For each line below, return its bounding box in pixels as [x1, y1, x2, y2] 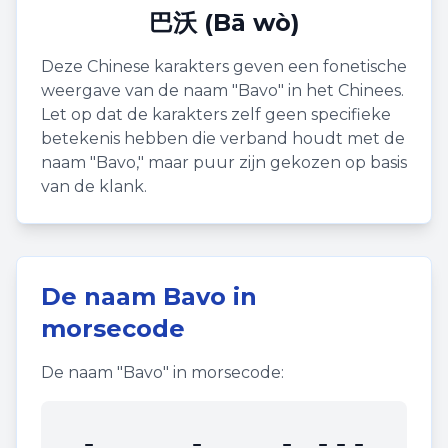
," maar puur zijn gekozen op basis [136, 153, 407, 172]
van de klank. [41, 177, 147, 196]
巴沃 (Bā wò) [148, 8, 300, 37]
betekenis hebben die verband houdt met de [41, 129, 405, 148]
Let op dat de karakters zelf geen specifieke [41, 105, 391, 124]
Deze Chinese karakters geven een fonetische [41, 57, 407, 76]
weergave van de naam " [41, 81, 238, 100]
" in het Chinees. [278, 81, 404, 100]
